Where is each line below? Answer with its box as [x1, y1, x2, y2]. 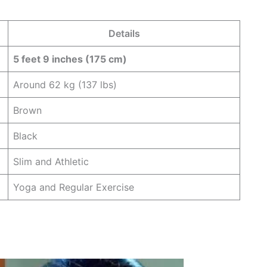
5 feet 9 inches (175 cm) [13, 52, 127, 65]
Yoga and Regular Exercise [13, 181, 134, 193]
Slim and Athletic [13, 155, 89, 167]
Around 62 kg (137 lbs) [13, 78, 117, 91]
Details [108, 27, 140, 39]
